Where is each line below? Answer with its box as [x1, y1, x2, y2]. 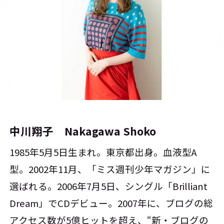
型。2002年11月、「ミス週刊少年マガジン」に [9, 162, 211, 175]
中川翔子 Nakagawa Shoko [9, 123, 156, 139]
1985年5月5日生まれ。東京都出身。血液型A [9, 145, 197, 158]
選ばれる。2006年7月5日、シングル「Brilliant [9, 179, 208, 192]
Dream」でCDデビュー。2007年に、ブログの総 [9, 196, 213, 209]
